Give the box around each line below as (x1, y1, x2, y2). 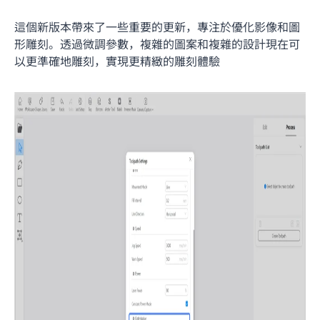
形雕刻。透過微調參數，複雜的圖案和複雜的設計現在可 (14, 34, 300, 52)
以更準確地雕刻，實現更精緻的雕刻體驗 (14, 51, 220, 69)
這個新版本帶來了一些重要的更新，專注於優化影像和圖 (14, 17, 300, 35)
